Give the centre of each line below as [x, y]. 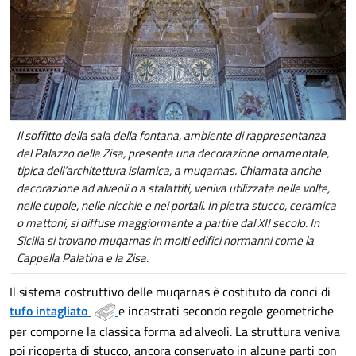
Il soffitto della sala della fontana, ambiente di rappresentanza [171, 135]
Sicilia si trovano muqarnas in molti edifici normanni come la [165, 240]
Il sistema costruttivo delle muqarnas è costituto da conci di [170, 291]
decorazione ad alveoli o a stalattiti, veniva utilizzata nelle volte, [173, 188]
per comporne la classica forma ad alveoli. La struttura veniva [175, 332]
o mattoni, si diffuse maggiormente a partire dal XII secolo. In [168, 222]
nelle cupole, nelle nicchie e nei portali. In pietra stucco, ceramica [176, 205]
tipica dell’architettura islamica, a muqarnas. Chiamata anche [169, 170]
